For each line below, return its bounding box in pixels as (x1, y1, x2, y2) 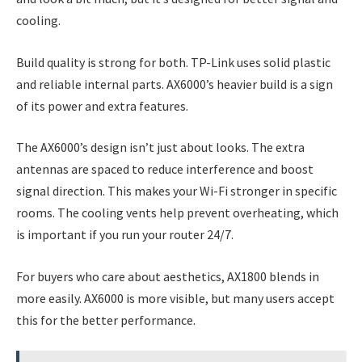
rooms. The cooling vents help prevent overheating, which (16, 204, 339, 221)
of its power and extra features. (16, 97, 188, 114)
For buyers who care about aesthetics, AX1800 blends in (16, 267, 319, 284)
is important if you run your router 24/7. (16, 226, 234, 243)
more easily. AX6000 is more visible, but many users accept (16, 289, 335, 306)
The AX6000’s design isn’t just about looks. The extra (16, 139, 305, 156)
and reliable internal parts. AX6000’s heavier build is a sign (16, 75, 333, 92)
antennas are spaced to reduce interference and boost (16, 161, 314, 178)
